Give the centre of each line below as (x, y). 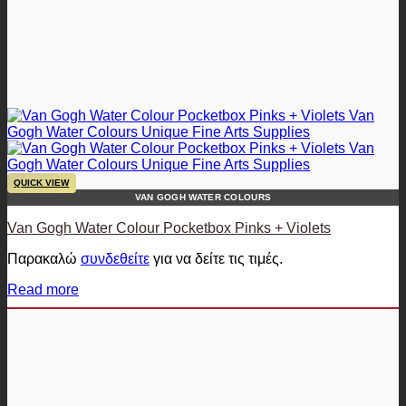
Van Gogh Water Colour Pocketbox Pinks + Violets (169, 228)
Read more (43, 290)
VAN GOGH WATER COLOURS (203, 198)
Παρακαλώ (44, 259)
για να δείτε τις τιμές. (216, 259)
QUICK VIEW (42, 183)
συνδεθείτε (115, 259)
